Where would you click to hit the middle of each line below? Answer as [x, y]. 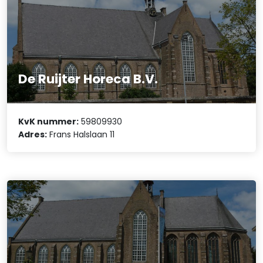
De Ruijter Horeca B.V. [88, 79]
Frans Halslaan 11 [81, 134]
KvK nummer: [49, 121]
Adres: [33, 134]
